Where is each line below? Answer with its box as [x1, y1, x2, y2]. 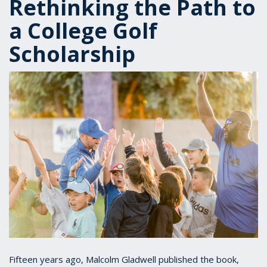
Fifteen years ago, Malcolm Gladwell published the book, [9, 253, 239, 265]
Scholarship [9, 39, 135, 69]
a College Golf [9, 16, 157, 45]
